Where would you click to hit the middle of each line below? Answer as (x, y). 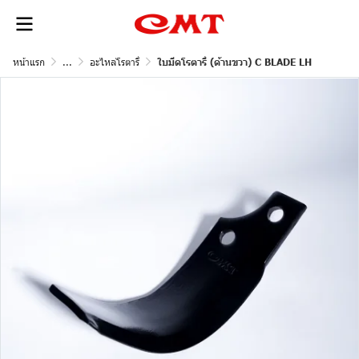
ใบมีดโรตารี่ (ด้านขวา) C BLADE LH (234, 62)
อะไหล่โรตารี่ (115, 62)
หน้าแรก (29, 62)
